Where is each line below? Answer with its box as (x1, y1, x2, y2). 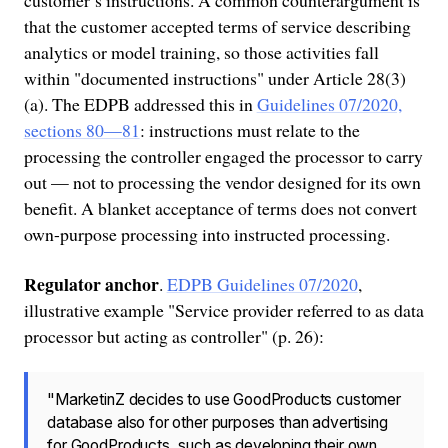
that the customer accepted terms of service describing (23, 13, 411, 38)
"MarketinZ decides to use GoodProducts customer (47, 389, 401, 409)
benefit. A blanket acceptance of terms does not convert (23, 195, 417, 220)
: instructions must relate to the (139, 117, 360, 142)
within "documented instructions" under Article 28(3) (23, 65, 406, 90)
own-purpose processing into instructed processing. (23, 221, 390, 246)
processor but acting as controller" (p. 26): (23, 323, 324, 348)
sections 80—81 (23, 117, 140, 142)
